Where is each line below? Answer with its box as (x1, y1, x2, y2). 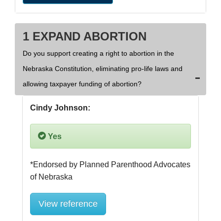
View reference (38, 199, 98, 209)
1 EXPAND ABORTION (23, 30, 147, 43)
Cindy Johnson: (30, 104, 90, 112)
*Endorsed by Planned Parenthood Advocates (30, 160, 190, 169)
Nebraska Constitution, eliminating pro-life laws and (23, 65, 183, 73)
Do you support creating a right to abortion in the (23, 49, 174, 58)
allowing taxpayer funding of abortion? (23, 80, 142, 88)
